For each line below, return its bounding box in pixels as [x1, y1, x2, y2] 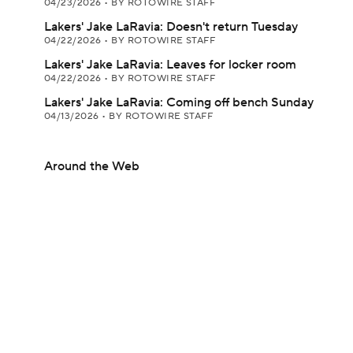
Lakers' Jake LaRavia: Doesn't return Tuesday [44, 19, 298, 35]
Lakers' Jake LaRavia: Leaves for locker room [44, 57, 296, 72]
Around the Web [44, 158, 139, 174]
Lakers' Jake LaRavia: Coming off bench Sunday [44, 95, 314, 110]
